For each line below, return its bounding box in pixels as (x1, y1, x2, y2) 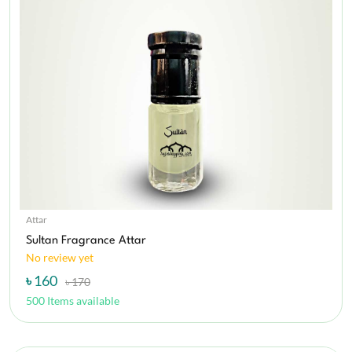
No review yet (26, 251, 93, 265)
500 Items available (26, 294, 119, 308)
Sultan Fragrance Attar (26, 235, 146, 247)
